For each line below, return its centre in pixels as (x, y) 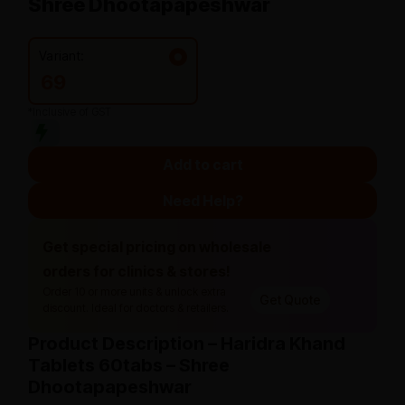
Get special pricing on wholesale (157, 247)
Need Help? (202, 201)
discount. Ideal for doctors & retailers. (136, 308)
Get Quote (290, 300)
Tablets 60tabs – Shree (129, 365)
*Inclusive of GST (70, 112)
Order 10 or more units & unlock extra (134, 292)
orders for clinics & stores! (137, 271)
